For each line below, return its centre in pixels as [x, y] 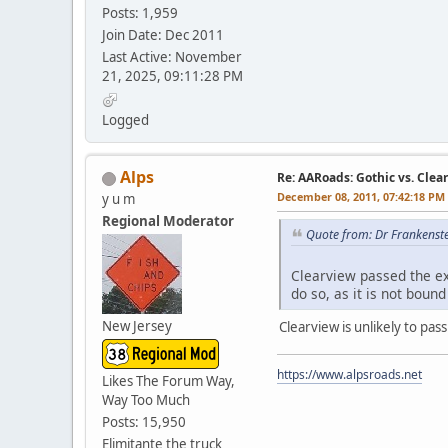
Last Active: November [172, 57]
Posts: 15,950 [144, 422]
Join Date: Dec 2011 [163, 35]
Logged [125, 120]
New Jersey [137, 326]
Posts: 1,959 [140, 13]
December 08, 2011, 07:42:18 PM [361, 197]
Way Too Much [146, 400]
